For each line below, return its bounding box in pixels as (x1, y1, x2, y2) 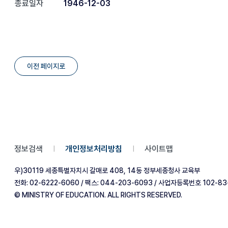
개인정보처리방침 (65, 144, 122, 154)
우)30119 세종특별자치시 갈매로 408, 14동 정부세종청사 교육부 (14, 166, 200, 175)
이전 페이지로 (27, 62, 65, 70)
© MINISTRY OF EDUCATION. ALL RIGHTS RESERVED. (14, 190, 182, 199)
